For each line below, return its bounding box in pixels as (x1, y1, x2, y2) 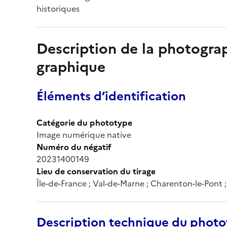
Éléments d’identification (36, 87, 186, 105)
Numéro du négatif (36, 140, 111, 153)
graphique (36, 56, 105, 78)
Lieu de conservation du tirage (36, 165, 156, 177)
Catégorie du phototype (36, 116, 132, 129)
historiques (36, 2, 80, 15)
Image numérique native (36, 128, 131, 141)
